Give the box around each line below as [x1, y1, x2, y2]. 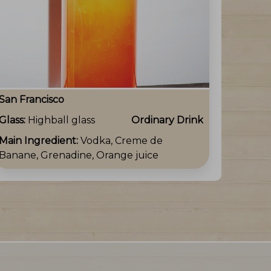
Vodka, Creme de [80, 134, 163, 146]
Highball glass [28, 114, 95, 126]
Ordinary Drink [131, 114, 203, 126]
